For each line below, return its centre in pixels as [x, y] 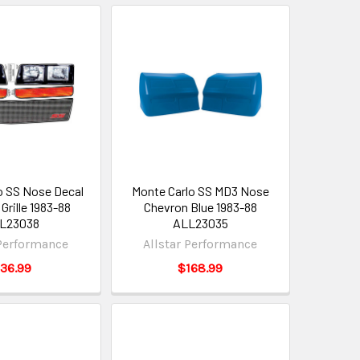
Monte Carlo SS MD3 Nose [200, 190]
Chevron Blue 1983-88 [200, 207]
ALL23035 [200, 223]
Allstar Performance [200, 243]
